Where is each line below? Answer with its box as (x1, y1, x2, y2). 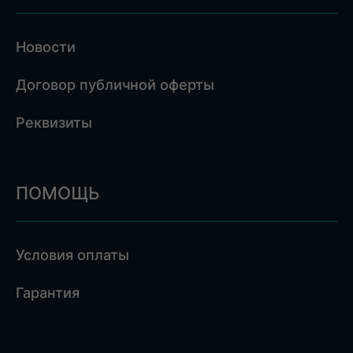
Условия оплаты (16, 246, 129, 263)
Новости (16, 38, 76, 55)
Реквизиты (16, 113, 92, 131)
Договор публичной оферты (16, 76, 214, 93)
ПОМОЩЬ (16, 183, 100, 204)
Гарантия (16, 284, 80, 301)
